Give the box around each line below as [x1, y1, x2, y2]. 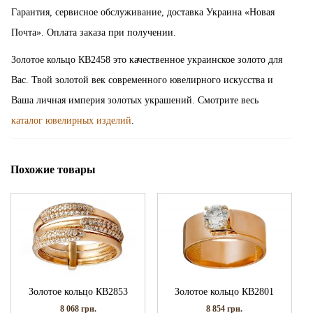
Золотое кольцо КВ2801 [175, 286, 275, 297]
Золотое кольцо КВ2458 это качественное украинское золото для [11, 54, 282, 65]
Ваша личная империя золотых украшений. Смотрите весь [11, 94, 259, 105]
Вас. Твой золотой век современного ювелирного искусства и [11, 74, 273, 85]
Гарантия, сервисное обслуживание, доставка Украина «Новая [11, 6, 275, 17]
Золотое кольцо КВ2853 [28, 286, 128, 297]
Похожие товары [10, 162, 96, 176]
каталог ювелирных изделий [11, 115, 131, 126]
